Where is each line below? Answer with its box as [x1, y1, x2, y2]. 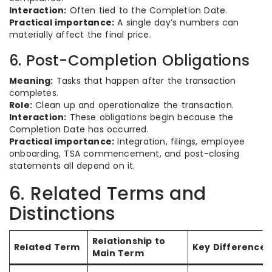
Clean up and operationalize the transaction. [32, 99, 234, 111]
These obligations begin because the [66, 111, 234, 123]
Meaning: [9, 75, 53, 87]
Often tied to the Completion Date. [66, 4, 228, 16]
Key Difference [192, 241, 266, 253]
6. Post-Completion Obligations [9, 50, 250, 70]
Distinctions [9, 201, 115, 226]
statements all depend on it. [9, 160, 135, 172]
